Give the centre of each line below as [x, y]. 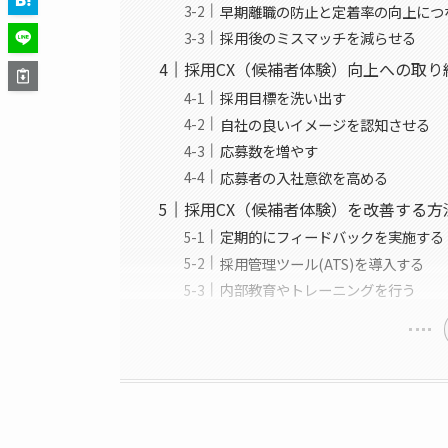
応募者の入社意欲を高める [304, 177]
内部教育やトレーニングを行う [318, 290]
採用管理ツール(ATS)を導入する [322, 263]
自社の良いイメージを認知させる [325, 124]
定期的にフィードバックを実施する [332, 237]
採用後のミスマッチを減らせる [318, 38]
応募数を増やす [269, 151]
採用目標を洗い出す [283, 97]
